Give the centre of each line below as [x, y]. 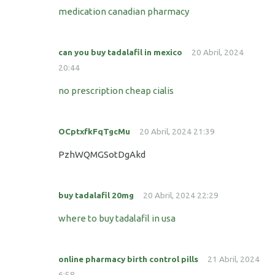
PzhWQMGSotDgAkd [102, 155]
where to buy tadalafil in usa [117, 219]
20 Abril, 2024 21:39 [177, 132]
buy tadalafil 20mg [96, 196]
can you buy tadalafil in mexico [120, 52]
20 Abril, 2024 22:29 [181, 196]
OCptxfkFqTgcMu [94, 132]
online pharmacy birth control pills [128, 259]
